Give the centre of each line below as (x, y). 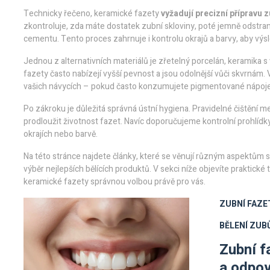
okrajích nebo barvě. (61, 134)
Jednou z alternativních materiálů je (91, 61)
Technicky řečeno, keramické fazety (92, 14)
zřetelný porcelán (191, 61)
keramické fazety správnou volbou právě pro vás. (115, 182)
